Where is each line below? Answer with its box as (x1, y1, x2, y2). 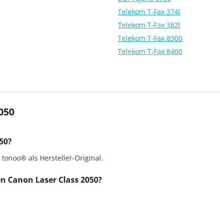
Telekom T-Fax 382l (118, 20, 180, 29)
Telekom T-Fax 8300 (118, 33, 182, 43)
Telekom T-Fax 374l (118, 6, 180, 16)
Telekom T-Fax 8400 (118, 46, 182, 56)
